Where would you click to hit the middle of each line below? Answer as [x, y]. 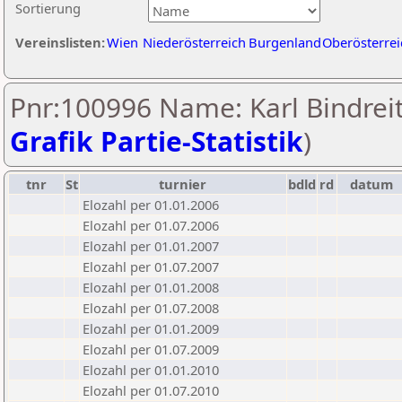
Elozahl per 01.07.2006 [151, 225]
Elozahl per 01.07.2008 [151, 308]
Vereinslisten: [60, 42]
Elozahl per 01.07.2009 [151, 349]
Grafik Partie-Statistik [157, 141]
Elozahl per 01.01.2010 [151, 370]
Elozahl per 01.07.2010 [151, 390]
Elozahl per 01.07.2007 [151, 267]
